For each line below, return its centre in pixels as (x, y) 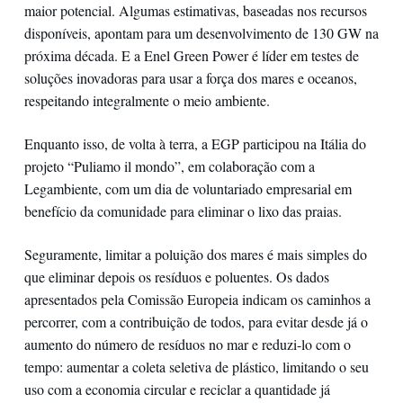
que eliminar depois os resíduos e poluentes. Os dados (176, 276)
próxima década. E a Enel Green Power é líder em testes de (191, 55)
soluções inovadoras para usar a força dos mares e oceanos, (190, 77)
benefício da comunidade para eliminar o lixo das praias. (183, 210)
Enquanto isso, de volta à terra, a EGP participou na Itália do (195, 143)
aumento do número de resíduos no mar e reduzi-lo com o (187, 344)
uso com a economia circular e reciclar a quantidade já (177, 389)
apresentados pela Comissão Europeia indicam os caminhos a (197, 299)
